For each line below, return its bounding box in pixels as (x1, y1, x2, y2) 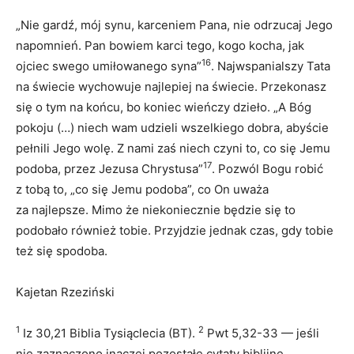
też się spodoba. (16, 243, 107, 258)
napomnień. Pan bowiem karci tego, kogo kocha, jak (16, 37, 304, 53)
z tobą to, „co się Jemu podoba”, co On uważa (16, 181, 269, 197)
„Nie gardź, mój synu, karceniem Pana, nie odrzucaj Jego (16, 17, 333, 32)
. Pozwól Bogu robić (212, 160, 323, 176)
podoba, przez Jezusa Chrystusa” (16, 160, 203, 176)
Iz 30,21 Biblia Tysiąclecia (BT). (20, 325, 198, 341)
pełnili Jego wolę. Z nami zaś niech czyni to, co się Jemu (16, 140, 330, 156)
